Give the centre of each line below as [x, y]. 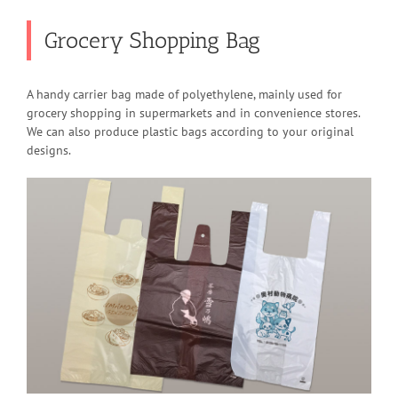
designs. [49, 150]
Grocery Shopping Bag [152, 40]
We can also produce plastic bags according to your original [190, 131]
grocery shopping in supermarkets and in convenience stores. [194, 113]
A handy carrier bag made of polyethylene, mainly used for [184, 94]
